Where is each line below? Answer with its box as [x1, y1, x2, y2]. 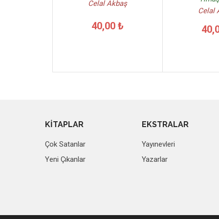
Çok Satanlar [45, 140, 86, 149]
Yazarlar [142, 155, 168, 164]
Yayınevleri [142, 140, 175, 149]
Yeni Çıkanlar [45, 155, 86, 164]
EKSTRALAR [142, 120, 189, 129]
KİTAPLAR [45, 120, 84, 129]
